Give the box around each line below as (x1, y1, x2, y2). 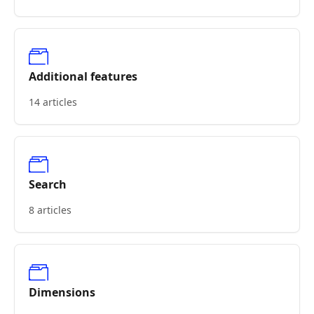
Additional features (29, 69, 137, 84)
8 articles (29, 203, 71, 217)
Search (29, 177, 67, 192)
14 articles (29, 95, 77, 109)
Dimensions (29, 285, 95, 300)
